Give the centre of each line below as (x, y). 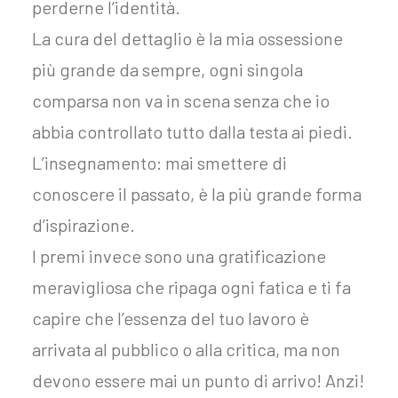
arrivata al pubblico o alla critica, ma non (186, 349)
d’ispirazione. (84, 225)
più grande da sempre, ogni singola (167, 69)
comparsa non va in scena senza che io (181, 100)
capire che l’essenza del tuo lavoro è (171, 318)
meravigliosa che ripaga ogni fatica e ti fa (191, 287)
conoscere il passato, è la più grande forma (197, 194)
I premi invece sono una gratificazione (179, 256)
